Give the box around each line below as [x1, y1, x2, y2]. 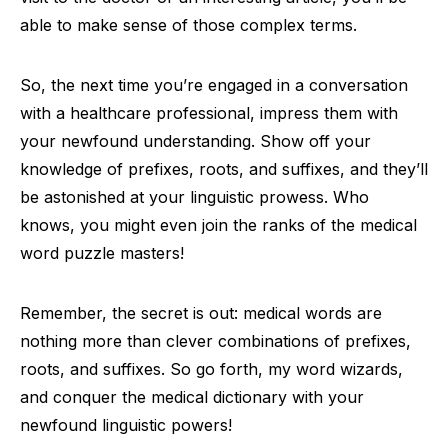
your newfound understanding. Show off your [20, 131, 371, 151]
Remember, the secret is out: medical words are [20, 303, 382, 323]
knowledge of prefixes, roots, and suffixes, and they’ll [20, 159, 428, 179]
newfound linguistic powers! [20, 415, 232, 435]
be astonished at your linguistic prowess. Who [20, 187, 369, 207]
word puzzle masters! [20, 243, 184, 263]
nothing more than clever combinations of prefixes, [20, 331, 411, 351]
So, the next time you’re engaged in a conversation [20, 75, 408, 95]
